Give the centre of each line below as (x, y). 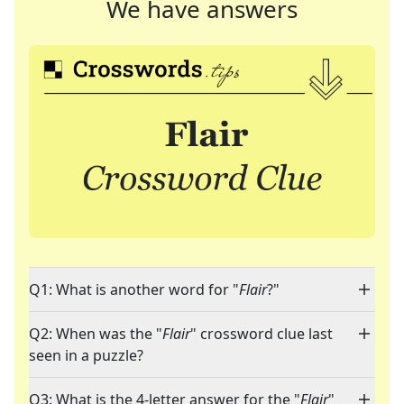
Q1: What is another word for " (134, 290)
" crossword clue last (262, 334)
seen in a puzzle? (86, 356)
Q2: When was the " (96, 334)
